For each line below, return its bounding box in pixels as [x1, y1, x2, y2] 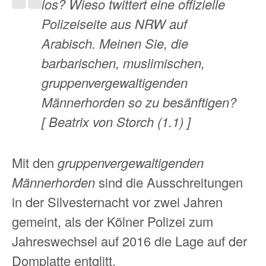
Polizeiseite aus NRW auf [42, 14, 187, 33]
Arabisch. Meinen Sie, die [42, 33, 188, 52]
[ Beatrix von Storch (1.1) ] [42, 112, 191, 131]
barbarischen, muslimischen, [42, 53, 205, 72]
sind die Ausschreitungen [95, 172, 243, 191]
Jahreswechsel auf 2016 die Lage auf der [12, 231, 247, 250]
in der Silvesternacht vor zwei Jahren [12, 192, 223, 211]
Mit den [12, 153, 58, 172]
